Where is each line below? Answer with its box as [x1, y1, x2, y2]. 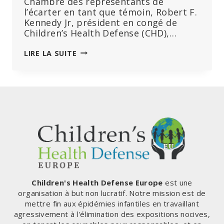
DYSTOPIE [76, 183, 115, 193]
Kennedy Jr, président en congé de [24, 16, 177, 28]
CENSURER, [76, 99, 118, 109]
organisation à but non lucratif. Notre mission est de [18, 188, 206, 198]
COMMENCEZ [76, 78, 126, 88]
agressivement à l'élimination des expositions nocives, [13, 209, 210, 219]
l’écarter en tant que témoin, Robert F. [24, 5, 197, 18]
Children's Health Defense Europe [31, 177, 163, 188]
